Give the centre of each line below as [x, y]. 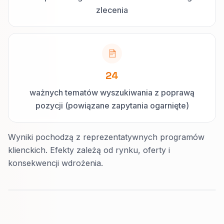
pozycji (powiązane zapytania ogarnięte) [112, 105]
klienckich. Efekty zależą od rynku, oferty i [89, 150]
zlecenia [112, 10]
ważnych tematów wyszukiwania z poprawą [112, 92]
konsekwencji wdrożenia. [55, 163]
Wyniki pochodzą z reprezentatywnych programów [106, 137]
